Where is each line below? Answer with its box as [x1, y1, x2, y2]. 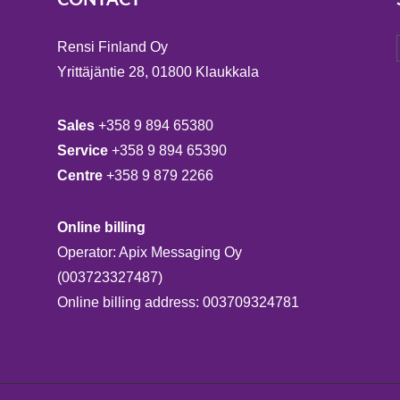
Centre [56, 167, 106, 183]
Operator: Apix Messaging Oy [56, 244, 242, 260]
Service [56, 142, 112, 158]
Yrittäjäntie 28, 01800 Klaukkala [56, 63, 259, 79]
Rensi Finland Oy [56, 38, 168, 54]
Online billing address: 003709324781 [56, 294, 299, 310]
